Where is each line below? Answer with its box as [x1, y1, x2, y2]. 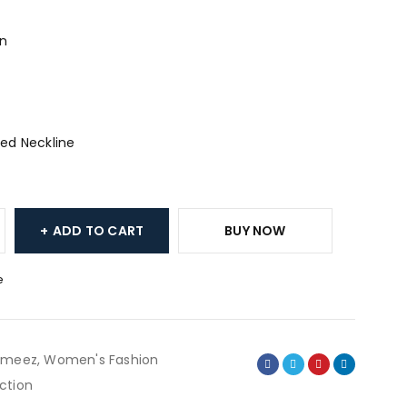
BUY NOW [224, 222, 286, 240]
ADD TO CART [53, 222, 144, 240]
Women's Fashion [44, 351, 159, 369]
